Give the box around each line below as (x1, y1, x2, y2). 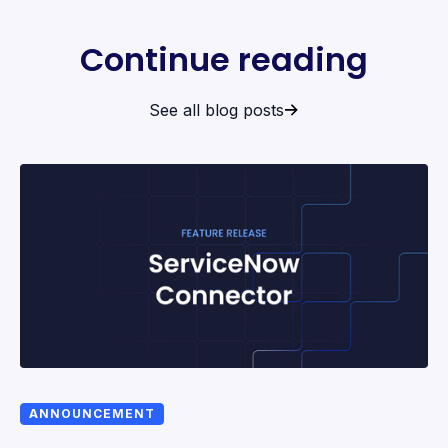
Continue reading (80, 36, 368, 82)
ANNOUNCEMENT (29, 405, 155, 421)
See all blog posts (149, 99, 284, 120)
